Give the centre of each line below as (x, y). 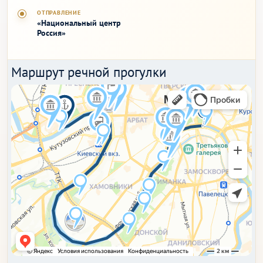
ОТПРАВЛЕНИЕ (59, 13)
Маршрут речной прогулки (89, 72)
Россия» (51, 33)
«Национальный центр (79, 23)
